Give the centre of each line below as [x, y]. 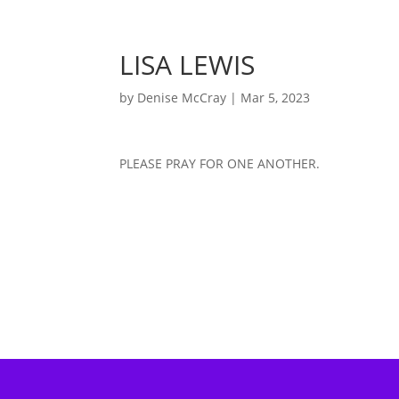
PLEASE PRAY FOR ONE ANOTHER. [220, 163]
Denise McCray [182, 98]
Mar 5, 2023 [276, 98]
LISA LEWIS [187, 65]
